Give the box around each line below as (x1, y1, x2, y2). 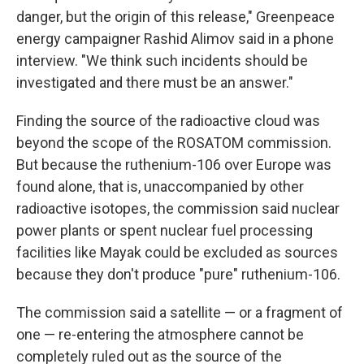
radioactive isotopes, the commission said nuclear (16, 200, 340, 217)
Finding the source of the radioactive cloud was (16, 112, 320, 129)
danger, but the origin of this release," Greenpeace (16, 8, 335, 25)
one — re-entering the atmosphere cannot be (16, 326, 304, 343)
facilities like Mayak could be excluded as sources (16, 244, 338, 261)
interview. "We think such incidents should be (16, 52, 308, 69)
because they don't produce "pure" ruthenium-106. (16, 266, 340, 283)
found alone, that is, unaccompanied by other (16, 178, 304, 195)
